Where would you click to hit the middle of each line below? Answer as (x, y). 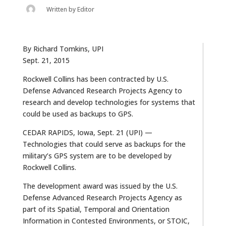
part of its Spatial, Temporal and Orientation (96, 209)
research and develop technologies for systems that (109, 102)
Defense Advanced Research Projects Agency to (102, 90)
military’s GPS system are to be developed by (97, 155)
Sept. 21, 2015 (46, 60)
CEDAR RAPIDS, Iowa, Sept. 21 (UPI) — (87, 132)
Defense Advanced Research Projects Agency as (102, 197)
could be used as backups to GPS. (78, 114)
